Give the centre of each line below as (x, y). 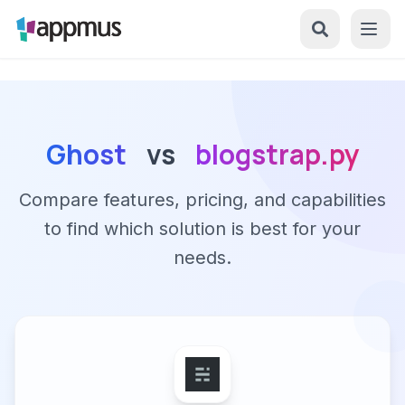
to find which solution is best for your (202, 229)
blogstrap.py (277, 154)
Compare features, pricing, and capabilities (202, 200)
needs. (202, 258)
